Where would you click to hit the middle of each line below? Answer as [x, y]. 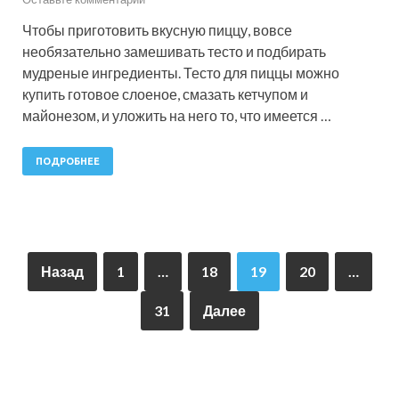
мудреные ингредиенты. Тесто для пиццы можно [181, 73]
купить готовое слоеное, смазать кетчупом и [165, 94]
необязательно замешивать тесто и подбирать [174, 52]
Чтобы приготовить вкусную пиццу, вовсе [157, 30]
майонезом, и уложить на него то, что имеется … [177, 116]
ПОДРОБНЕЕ [68, 162]
